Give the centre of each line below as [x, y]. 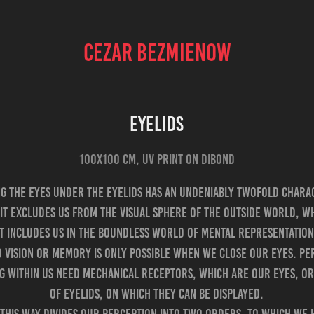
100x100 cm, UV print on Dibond [157, 159]
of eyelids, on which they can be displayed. [157, 294]
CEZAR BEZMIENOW [157, 52]
